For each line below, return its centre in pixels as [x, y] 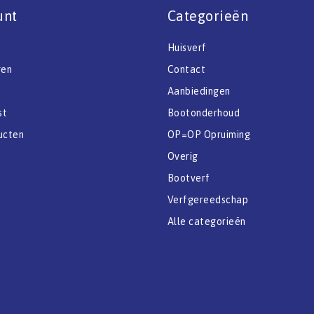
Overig [183, 156]
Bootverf [189, 178]
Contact [187, 69]
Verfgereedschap [208, 199]
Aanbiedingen [199, 91]
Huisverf [187, 47]
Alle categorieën [207, 221]
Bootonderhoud [204, 112]
